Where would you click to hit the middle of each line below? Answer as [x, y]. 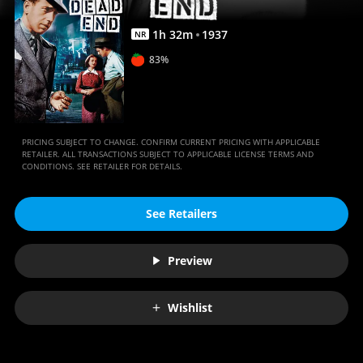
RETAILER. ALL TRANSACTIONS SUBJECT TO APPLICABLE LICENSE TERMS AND [167, 154]
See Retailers [181, 214]
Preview [190, 261]
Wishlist [190, 308]
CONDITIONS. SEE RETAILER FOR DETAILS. [102, 166]
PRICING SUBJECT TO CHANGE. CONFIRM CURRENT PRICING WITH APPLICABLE [171, 141]
